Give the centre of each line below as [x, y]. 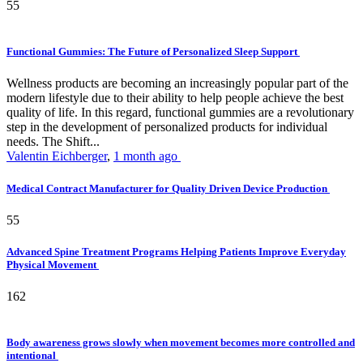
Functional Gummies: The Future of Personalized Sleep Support [153, 52]
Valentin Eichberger [57, 156]
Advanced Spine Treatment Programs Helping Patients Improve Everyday [176, 251]
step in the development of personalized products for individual [167, 127]
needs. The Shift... [53, 142]
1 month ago [147, 156]
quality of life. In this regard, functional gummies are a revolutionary [180, 113]
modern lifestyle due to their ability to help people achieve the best [175, 98]
